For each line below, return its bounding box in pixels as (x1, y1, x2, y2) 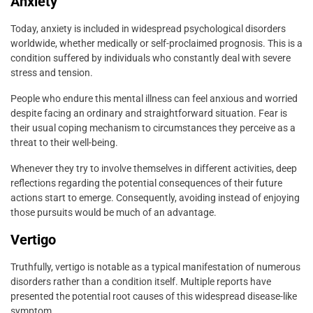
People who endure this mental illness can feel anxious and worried (10, 92, 298, 104)
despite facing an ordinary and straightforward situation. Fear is (10, 107, 287, 119)
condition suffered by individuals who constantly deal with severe (10, 52, 291, 64)
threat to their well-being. (10, 136, 118, 148)
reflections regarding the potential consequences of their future (10, 177, 282, 189)
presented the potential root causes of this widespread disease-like (10, 290, 297, 302)
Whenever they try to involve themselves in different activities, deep (10, 162, 297, 174)
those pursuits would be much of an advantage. (10, 206, 217, 218)
